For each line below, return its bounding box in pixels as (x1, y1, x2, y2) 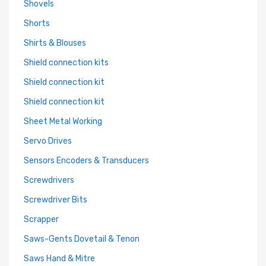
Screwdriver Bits (24, 195, 87, 205)
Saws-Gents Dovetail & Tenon (24, 234, 140, 244)
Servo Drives (24, 136, 72, 146)
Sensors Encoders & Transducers (24, 156, 149, 166)
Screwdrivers (24, 175, 74, 185)
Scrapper (24, 214, 59, 224)
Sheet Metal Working (24, 116, 102, 126)
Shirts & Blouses (24, 38, 86, 48)
